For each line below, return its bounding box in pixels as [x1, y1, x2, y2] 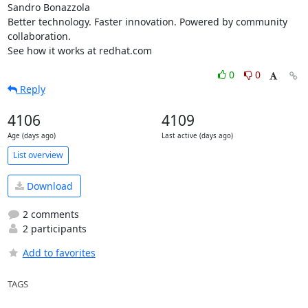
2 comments [19, 208, 79, 221]
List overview [12, 149, 63, 162]
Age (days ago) [7, 131, 56, 140]
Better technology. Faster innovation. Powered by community [7, 14, 287, 28]
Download [24, 179, 73, 192]
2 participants [19, 222, 87, 236]
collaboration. [7, 29, 71, 43]
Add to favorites [22, 246, 96, 260]
